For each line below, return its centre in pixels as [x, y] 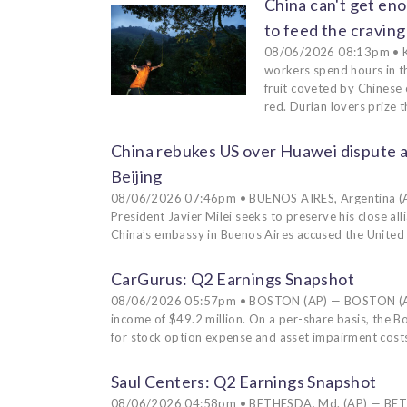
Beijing [137, 176]
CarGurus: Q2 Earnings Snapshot [233, 278]
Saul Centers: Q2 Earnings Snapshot [244, 381]
